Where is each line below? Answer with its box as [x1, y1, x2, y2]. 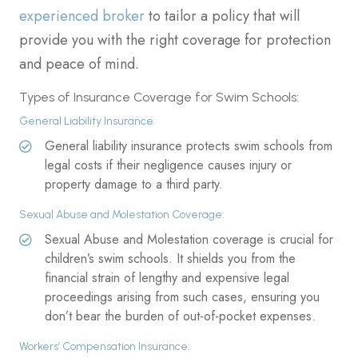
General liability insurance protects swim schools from [45, 136, 332, 155]
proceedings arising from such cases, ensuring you [45, 287, 320, 306]
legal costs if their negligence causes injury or [45, 155, 292, 174]
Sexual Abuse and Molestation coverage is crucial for [45, 229, 333, 249]
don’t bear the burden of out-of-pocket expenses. [45, 306, 316, 325]
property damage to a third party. [45, 174, 223, 193]
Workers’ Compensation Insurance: [19, 339, 190, 353]
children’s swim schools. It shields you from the [45, 249, 296, 268]
